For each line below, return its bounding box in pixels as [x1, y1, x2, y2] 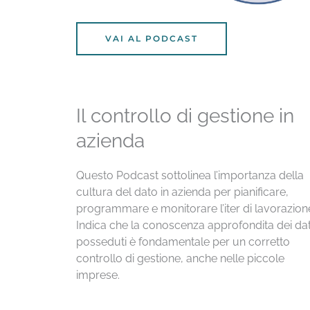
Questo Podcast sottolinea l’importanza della [75, 168, 304, 182]
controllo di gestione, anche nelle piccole [75, 251, 284, 265]
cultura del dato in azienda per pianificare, [75, 185, 289, 199]
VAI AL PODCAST [104, 33, 198, 44]
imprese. [75, 268, 120, 282]
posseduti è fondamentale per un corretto [75, 235, 290, 248]
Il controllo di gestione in [75, 104, 294, 127]
